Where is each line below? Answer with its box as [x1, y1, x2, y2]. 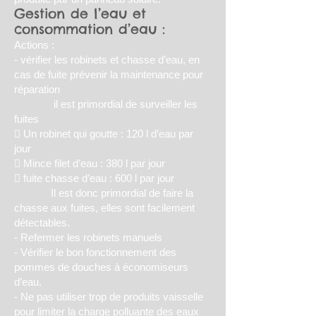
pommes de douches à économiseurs [14, 261, 188, 273]
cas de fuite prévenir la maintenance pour [14, 68, 203, 80]
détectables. [14, 217, 70, 229]
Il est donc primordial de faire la [14, 187, 193, 199]
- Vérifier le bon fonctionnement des [14, 246, 176, 258]
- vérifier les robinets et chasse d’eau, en [14, 54, 200, 66]
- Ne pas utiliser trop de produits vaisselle [14, 291, 203, 303]
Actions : [14, 39, 54, 51]
